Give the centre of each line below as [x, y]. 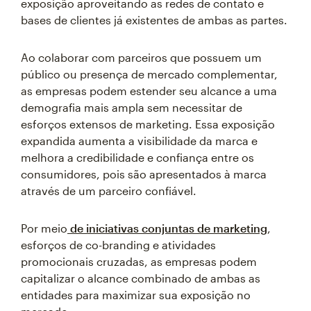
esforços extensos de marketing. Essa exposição [148, 124]
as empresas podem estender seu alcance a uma [149, 91]
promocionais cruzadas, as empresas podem [139, 261]
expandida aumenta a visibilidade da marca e [139, 141]
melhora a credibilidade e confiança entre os [137, 157]
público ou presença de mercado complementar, [149, 74]
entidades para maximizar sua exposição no [136, 295]
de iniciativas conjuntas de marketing [167, 228]
